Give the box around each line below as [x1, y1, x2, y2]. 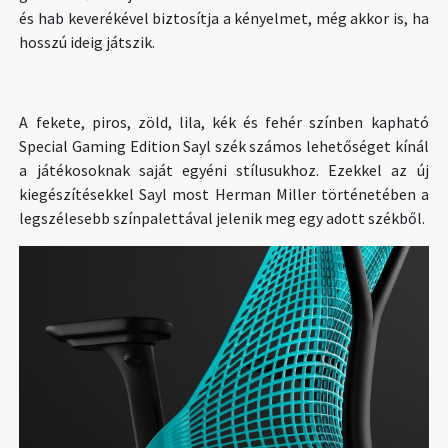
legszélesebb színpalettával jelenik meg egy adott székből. [19, 207, 426, 228]
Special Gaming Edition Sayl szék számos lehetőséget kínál [19, 135, 429, 156]
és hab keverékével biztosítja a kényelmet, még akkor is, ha [19, 7, 429, 28]
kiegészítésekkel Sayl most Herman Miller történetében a [19, 183, 429, 204]
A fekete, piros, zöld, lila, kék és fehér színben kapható [19, 111, 429, 132]
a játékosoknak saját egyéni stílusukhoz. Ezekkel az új [19, 159, 429, 180]
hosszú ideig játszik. [19, 31, 156, 52]
